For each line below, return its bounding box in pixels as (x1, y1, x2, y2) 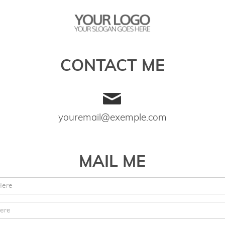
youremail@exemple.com (58, 113, 167, 123)
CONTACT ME (60, 58, 165, 74)
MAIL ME (79, 154, 146, 170)
